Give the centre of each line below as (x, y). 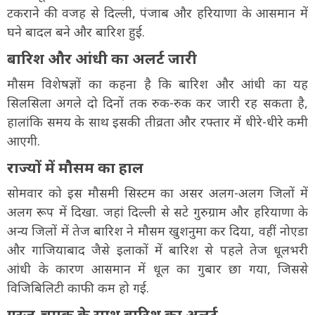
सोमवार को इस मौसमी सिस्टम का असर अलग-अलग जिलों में (157, 192)
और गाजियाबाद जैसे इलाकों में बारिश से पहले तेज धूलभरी (157, 249)
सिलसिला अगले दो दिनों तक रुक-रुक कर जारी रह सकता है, (157, 102)
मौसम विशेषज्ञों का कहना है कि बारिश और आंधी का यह (157, 83)
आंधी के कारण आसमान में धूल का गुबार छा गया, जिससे (157, 268)
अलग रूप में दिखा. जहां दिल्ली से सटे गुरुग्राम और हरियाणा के (157, 211)
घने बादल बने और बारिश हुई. (76, 31)
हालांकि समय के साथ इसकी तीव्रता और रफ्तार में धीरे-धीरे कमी (157, 121)
